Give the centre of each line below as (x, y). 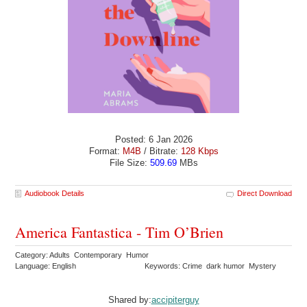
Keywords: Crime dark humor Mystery (212, 266)
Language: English (46, 266)
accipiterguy (175, 299)
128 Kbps (199, 151)
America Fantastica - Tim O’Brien (120, 232)
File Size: (130, 163)
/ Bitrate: (161, 151)
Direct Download (264, 193)
